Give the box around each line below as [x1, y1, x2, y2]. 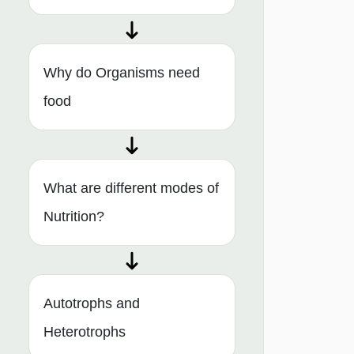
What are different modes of [43, 180, 219, 197]
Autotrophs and [43, 296, 140, 312]
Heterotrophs [43, 324, 126, 341]
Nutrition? [43, 209, 104, 225]
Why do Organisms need [43, 65, 200, 81]
